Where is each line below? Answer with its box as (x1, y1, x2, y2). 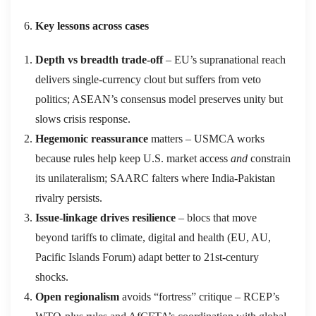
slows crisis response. (35, 112, 130, 125)
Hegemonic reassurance (35, 132, 148, 145)
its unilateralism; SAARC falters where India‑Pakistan (35, 171, 275, 184)
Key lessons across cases (35, 19, 149, 32)
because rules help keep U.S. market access (35, 152, 231, 164)
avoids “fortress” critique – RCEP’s (119, 290, 279, 303)
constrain (248, 152, 291, 164)
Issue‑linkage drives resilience (35, 211, 176, 224)
